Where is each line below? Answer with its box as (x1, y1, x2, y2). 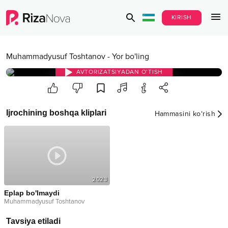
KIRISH (171, 14, 192, 21)
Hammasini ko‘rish (154, 109, 215, 118)
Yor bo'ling (112, 51, 149, 62)
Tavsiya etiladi (6, 217, 61, 226)
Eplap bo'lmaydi (4, 189, 60, 197)
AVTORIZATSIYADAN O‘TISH (76, 68, 163, 76)
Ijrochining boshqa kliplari (6, 108, 106, 117)
